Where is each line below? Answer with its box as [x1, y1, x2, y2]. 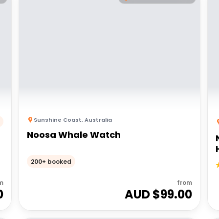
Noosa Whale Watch [27, 129, 121, 141]
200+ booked [31, 157, 72, 166]
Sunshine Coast [34, 116, 82, 124]
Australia [85, 116, 112, 124]
